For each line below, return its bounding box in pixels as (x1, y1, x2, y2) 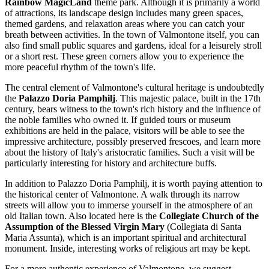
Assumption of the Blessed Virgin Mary (5, 222, 165, 232)
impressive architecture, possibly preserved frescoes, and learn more (5, 136, 261, 147)
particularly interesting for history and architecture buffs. (5, 158, 217, 169)
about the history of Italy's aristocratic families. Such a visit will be (5, 147, 255, 158)
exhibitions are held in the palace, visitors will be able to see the (5, 125, 244, 136)
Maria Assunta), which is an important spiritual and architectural (5, 232, 246, 243)
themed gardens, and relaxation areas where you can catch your (5, 19, 244, 29)
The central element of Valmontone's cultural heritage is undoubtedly (5, 82, 264, 93)
